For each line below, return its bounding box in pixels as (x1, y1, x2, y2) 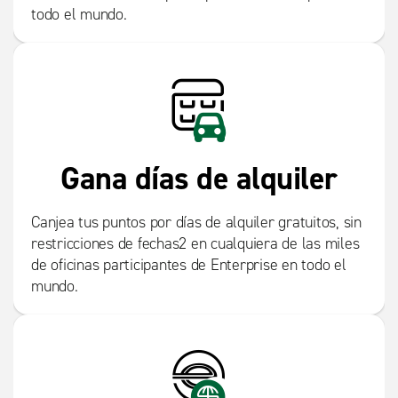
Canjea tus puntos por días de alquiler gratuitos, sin (31, 212, 362, 233)
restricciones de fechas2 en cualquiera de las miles (31, 234, 360, 254)
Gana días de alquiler (60, 157, 338, 200)
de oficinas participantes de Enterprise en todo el (31, 255, 346, 275)
